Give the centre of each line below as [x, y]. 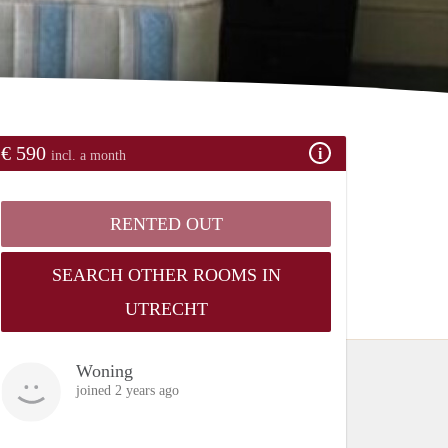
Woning [104, 370]
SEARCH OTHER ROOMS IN [166, 274]
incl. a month [88, 155]
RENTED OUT [166, 223]
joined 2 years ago [127, 390]
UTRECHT [166, 308]
